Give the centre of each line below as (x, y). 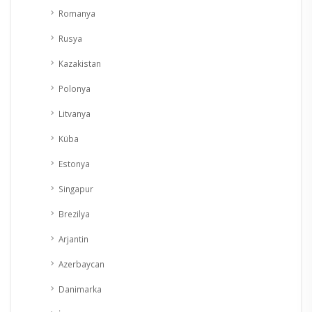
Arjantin (73, 239)
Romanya (77, 14)
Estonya (74, 164)
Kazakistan (80, 64)
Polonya (75, 89)
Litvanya (75, 114)
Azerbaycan (81, 264)
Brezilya (74, 214)
